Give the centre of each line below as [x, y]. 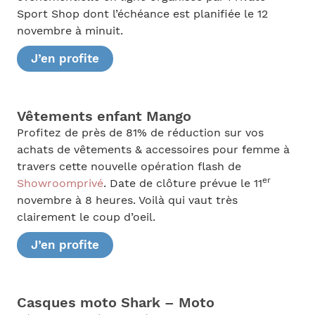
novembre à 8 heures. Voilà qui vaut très [127, 200]
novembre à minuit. [70, 31]
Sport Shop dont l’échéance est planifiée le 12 [142, 14]
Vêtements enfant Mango [104, 116]
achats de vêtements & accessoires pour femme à [153, 149]
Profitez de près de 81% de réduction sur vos [140, 133]
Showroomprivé [60, 183]
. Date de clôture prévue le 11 [182, 183]
